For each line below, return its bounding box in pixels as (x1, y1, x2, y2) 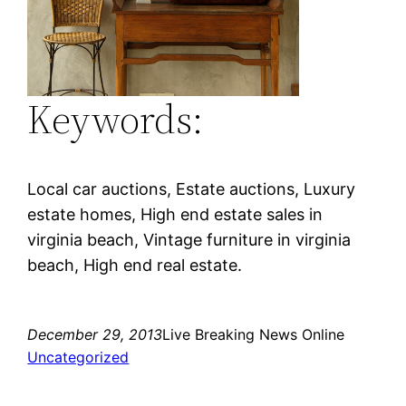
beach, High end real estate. (27, 255, 243, 275)
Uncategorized (27, 347, 130, 366)
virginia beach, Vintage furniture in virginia (27, 229, 352, 249)
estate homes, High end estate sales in (27, 204, 324, 224)
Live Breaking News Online (162, 324, 345, 343)
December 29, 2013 (27, 324, 163, 343)
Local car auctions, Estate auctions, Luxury (27, 179, 356, 198)
